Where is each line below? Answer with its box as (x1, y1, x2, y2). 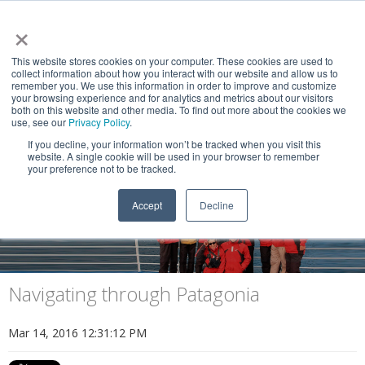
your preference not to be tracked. (28, 161, 176, 175)
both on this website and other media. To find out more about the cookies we (11, 103, 346, 117)
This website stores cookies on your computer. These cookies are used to (11, 54, 333, 68)
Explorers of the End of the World (8, 175, 297, 203)
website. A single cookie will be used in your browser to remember (28, 149, 319, 163)
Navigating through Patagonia (8, 280, 260, 307)
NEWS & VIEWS (8, 155, 86, 168)
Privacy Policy (68, 115, 130, 129)
